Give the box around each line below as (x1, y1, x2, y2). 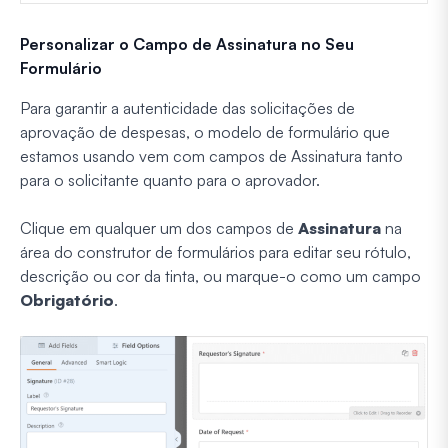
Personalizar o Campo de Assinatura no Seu (20, 33, 354, 54)
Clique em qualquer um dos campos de (20, 217, 298, 238)
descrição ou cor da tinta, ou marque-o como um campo (20, 265, 421, 286)
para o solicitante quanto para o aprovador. (20, 169, 320, 190)
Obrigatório (20, 289, 114, 310)
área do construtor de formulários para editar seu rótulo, (20, 241, 411, 262)
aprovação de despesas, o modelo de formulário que (20, 121, 390, 142)
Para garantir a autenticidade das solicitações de (20, 97, 355, 118)
